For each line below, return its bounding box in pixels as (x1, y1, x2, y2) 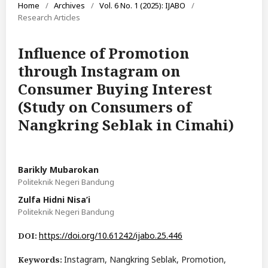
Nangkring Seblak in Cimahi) (18, 115, 234, 135)
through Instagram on (18, 61, 180, 81)
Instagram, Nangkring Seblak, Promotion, (64, 254, 226, 266)
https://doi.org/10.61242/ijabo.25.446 (39, 230, 182, 242)
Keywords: (18, 254, 64, 266)
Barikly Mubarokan (18, 164, 99, 176)
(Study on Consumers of (18, 97, 191, 117)
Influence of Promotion (18, 43, 189, 63)
